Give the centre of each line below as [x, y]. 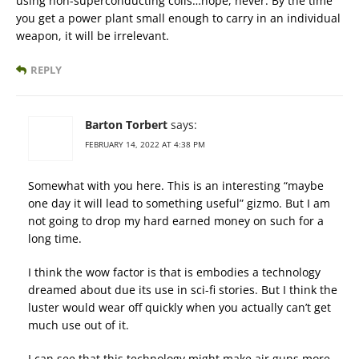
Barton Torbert [126, 125]
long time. [55, 239]
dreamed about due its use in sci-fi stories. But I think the [183, 290]
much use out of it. [79, 325]
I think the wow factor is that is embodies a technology [174, 272]
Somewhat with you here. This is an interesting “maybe [176, 186]
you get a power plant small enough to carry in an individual [178, 18]
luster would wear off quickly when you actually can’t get [179, 308]
